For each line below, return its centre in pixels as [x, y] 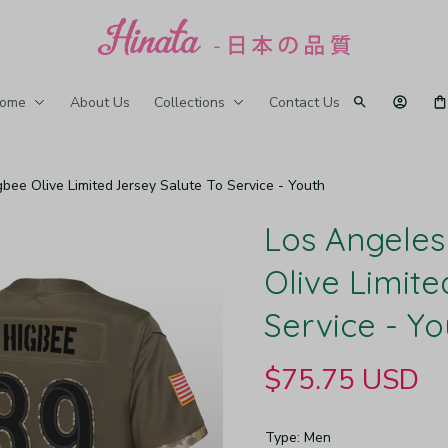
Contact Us [304, 102]
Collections [189, 102]
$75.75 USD [341, 380]
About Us [99, 102]
